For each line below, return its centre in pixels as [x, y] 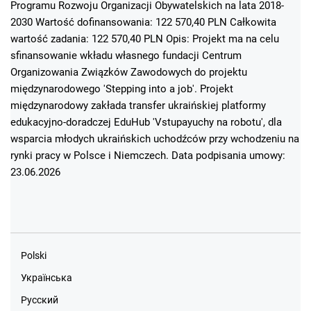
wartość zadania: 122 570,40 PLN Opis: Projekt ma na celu [145, 39]
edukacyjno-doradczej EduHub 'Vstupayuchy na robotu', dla [146, 122]
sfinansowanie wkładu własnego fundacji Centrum [126, 55]
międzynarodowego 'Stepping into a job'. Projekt [122, 89]
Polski [34, 255]
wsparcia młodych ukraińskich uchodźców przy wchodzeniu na [155, 138]
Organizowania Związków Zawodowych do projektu [129, 72]
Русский [40, 300]
